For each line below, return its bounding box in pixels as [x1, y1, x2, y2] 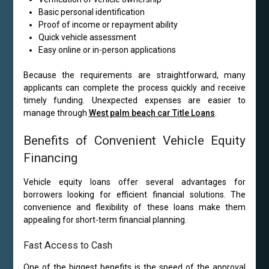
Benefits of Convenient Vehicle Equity [23, 133, 246, 148]
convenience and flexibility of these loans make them [23, 202, 246, 213]
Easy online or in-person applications [38, 45, 176, 55]
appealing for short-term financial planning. [23, 215, 187, 225]
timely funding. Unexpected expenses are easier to [23, 95, 246, 106]
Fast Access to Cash [23, 240, 112, 252]
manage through [23, 108, 89, 118]
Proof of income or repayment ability [38, 20, 178, 30]
